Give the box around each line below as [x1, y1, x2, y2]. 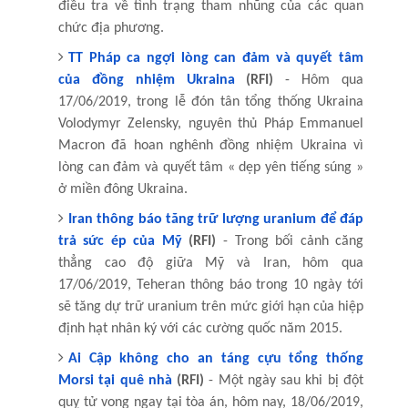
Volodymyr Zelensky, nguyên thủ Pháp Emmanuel [57, 116, 364, 131]
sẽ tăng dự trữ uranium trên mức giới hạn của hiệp [57, 299, 364, 314]
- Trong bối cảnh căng [216, 233, 364, 249]
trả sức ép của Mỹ [57, 233, 182, 249]
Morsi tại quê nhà [57, 372, 172, 388]
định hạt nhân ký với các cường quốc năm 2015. [57, 321, 342, 336]
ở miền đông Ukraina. [57, 181, 188, 197]
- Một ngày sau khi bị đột [204, 372, 364, 388]
